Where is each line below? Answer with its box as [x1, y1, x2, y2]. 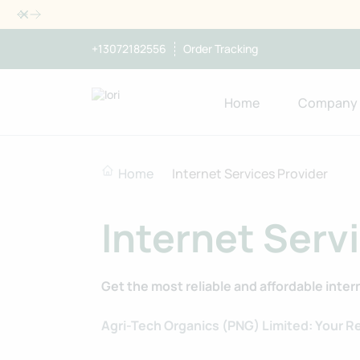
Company [298, 94, 358, 112]
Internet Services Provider [172, 165, 328, 182]
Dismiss [15, 4, 55, 20]
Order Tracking [183, 41, 258, 56]
